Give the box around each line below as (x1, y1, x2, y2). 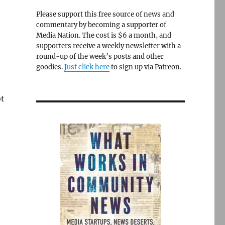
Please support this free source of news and (36, 10, 174, 19)
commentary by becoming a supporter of (36, 21, 166, 29)
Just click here (64, 63, 109, 71)
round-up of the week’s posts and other (36, 52, 164, 61)
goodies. (36, 63, 64, 71)
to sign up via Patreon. (109, 63, 181, 71)
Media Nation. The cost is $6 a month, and (36, 31, 171, 40)
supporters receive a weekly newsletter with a (36, 42, 181, 50)
